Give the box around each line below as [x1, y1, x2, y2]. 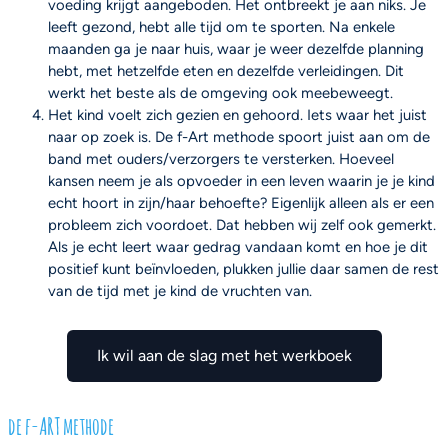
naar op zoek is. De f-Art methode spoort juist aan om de [48, 127, 430, 146]
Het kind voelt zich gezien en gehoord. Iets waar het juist [48, 105, 427, 124]
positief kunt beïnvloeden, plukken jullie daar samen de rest [48, 259, 439, 278]
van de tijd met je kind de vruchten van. [48, 281, 312, 300]
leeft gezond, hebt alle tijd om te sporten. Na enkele [48, 17, 395, 36]
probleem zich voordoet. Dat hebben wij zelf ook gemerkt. [48, 215, 436, 234]
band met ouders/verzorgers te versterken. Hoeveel [48, 149, 394, 168]
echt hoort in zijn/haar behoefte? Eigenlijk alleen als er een [48, 193, 434, 212]
